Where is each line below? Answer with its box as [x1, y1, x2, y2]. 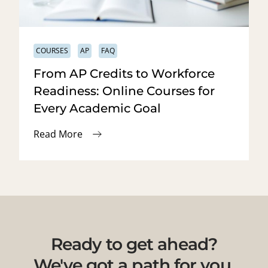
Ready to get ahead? [51, 233, 217, 254]
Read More [33, 127, 83, 141]
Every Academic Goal [33, 100, 161, 115]
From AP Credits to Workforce [33, 66, 215, 81]
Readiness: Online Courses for [33, 83, 215, 98]
